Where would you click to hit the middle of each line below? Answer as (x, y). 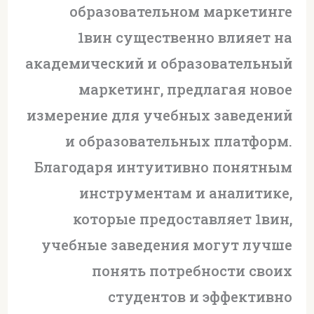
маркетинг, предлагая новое (186, 89)
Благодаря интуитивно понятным (164, 166)
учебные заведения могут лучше (167, 244)
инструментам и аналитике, (186, 192)
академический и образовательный (159, 63)
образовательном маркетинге (181, 11)
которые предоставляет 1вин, (183, 218)
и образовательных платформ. (179, 141)
